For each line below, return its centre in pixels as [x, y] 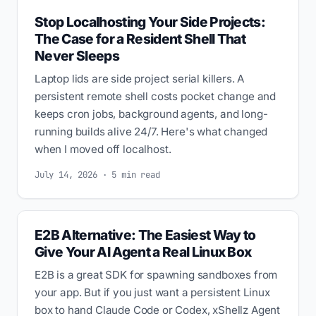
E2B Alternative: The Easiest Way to [145, 235]
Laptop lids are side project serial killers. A [140, 79]
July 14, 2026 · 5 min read [97, 175]
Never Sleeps [77, 56]
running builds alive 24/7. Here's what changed [151, 132]
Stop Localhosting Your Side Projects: [150, 22]
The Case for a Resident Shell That [140, 39]
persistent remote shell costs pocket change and [156, 96]
